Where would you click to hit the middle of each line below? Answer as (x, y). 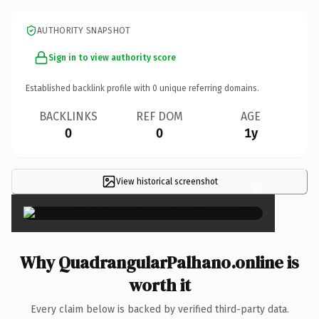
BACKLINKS (68, 116)
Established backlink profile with (89, 88)
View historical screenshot (167, 181)
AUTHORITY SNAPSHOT (84, 30)
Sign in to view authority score (112, 57)
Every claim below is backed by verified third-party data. (159, 309)
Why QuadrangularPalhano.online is (159, 262)
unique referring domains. (208, 88)
